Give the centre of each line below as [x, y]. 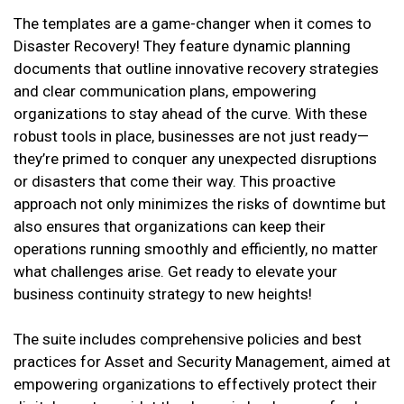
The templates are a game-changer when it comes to [193, 24]
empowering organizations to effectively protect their [195, 385]
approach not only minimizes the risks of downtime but [200, 204]
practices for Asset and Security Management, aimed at [202, 362]
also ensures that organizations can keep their [170, 227]
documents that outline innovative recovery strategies [196, 69]
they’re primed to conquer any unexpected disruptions [195, 159]
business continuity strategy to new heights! [163, 294]
